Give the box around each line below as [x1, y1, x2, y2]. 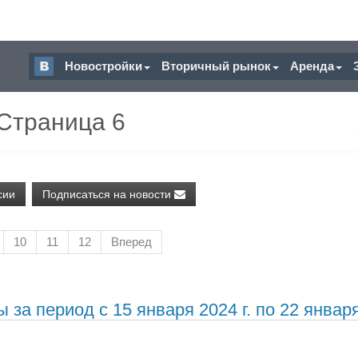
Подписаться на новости [42, 188, 174, 201]
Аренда [290, 59, 334, 73]
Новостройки [65, 59, 142, 73]
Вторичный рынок [161, 59, 271, 73]
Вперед [111, 235, 152, 249]
